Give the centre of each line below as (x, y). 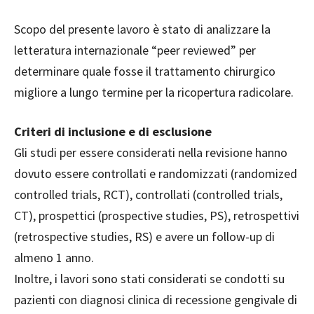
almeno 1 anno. (54, 258)
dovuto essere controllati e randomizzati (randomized (156, 174)
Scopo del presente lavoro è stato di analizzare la (142, 29)
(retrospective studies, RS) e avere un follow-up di (144, 237)
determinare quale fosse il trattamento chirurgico (145, 71)
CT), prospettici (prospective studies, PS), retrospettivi (157, 216)
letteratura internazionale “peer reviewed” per (135, 50)
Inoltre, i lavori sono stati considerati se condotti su (149, 279)
